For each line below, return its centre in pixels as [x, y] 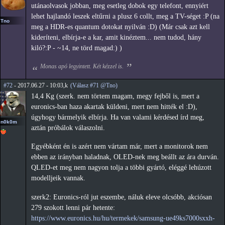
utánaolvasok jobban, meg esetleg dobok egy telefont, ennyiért [120, 6]
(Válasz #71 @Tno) [94, 85]
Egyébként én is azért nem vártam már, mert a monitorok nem [120, 147]
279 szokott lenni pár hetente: [73, 208]
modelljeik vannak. [58, 178]
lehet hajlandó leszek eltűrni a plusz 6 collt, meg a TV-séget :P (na [125, 17]
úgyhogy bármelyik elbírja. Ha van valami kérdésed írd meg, [118, 117]
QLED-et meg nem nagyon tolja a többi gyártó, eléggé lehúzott [121, 168]
